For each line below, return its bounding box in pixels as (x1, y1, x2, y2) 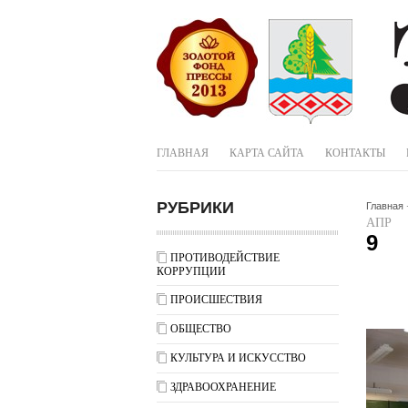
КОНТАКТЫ (325, 147, 385, 159)
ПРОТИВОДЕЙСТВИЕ (170, 251, 280, 264)
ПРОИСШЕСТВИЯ (170, 293, 262, 306)
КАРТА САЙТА (229, 147, 304, 159)
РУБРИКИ (157, 199, 234, 217)
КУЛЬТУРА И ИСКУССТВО (170, 352, 306, 364)
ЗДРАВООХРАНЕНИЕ (170, 381, 276, 393)
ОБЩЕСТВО (170, 322, 231, 335)
